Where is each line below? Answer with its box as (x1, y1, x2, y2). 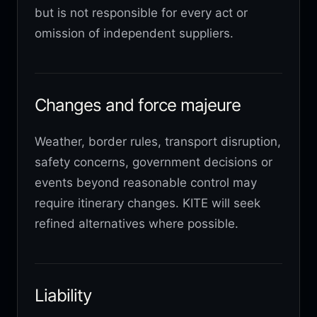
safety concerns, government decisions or (35, 154, 272, 169)
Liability (35, 284, 92, 306)
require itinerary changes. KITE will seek (35, 195, 260, 210)
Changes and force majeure (35, 94, 241, 115)
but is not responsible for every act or (35, 5, 248, 20)
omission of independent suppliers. (35, 25, 234, 40)
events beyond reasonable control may (35, 175, 257, 190)
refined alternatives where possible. (35, 216, 238, 231)
